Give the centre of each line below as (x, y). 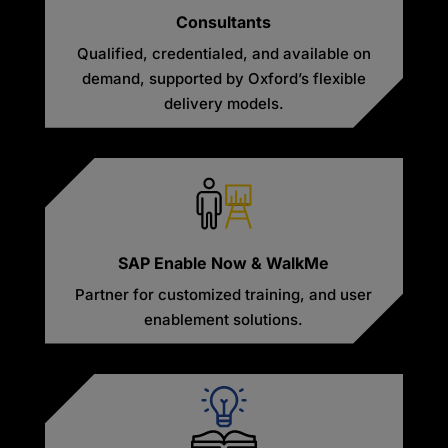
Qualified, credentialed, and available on (223, 53)
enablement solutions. (224, 319)
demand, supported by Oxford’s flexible (223, 78)
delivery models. (223, 103)
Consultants (224, 21)
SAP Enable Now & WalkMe (224, 262)
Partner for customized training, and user (224, 294)
